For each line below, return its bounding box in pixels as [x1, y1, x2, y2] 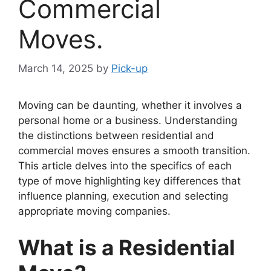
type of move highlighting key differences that [18, 175, 241, 188]
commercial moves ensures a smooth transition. [18, 145, 250, 157]
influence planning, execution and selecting [18, 190, 228, 203]
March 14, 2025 [18, 62, 93, 75]
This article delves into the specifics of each [18, 160, 232, 172]
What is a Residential [18, 234, 235, 260]
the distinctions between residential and [18, 129, 214, 142]
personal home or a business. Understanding [18, 114, 237, 127]
